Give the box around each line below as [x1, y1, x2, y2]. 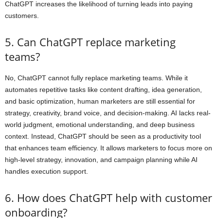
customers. [5, 11, 39, 19]
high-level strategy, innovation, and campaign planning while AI [5, 155, 198, 163]
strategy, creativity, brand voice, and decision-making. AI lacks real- [5, 109, 211, 117]
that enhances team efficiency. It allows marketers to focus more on [5, 144, 212, 152]
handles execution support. [5, 167, 88, 175]
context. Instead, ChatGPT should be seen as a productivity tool [5, 132, 201, 140]
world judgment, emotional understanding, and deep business [5, 120, 195, 128]
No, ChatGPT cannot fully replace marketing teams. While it [5, 73, 188, 82]
